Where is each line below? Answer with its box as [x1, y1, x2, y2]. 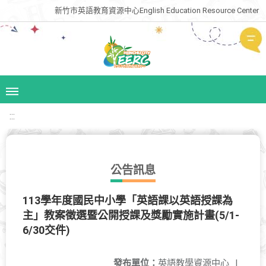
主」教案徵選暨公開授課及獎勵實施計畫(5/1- [23, 209, 239, 221]
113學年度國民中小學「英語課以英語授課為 [23, 194, 233, 207]
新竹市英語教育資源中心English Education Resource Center [55, 6, 259, 15]
